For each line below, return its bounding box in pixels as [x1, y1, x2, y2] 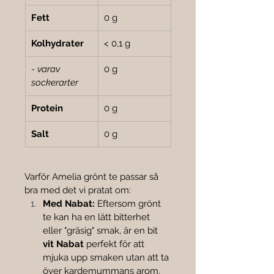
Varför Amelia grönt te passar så [24, 171, 161, 183]
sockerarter [31, 77, 78, 89]
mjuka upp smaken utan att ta [43, 252, 171, 264]
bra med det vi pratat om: [24, 185, 131, 196]
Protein [31, 103, 63, 114]
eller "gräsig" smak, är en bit [43, 225, 160, 237]
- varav [31, 64, 62, 75]
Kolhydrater [31, 38, 84, 50]
